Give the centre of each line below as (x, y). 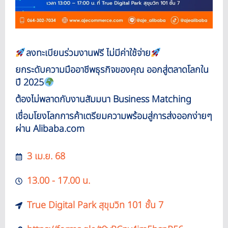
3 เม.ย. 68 (46, 156)
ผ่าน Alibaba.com (50, 129)
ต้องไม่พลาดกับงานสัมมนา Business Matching (103, 99)
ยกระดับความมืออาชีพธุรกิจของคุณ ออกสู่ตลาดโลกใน (112, 70)
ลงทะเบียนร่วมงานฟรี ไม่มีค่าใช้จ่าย (88, 53)
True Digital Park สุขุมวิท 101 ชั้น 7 (95, 205)
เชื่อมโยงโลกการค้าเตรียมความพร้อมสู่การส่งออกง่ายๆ (114, 116)
